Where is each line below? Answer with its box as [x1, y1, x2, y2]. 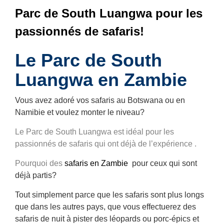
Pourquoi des [15, 158, 64, 167]
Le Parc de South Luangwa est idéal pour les [15, 127, 174, 136]
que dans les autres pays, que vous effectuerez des [15, 202, 196, 211]
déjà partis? [15, 170, 56, 179]
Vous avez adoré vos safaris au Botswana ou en [15, 95, 185, 104]
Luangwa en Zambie [15, 69, 187, 90]
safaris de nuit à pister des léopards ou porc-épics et [15, 214, 199, 223]
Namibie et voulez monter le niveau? [15, 107, 146, 116]
